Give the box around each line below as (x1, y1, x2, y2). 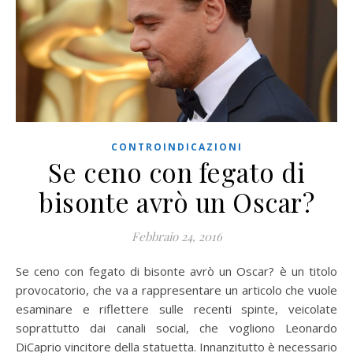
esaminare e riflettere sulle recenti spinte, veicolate (16, 301, 337, 318)
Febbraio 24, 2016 (131, 229, 222, 245)
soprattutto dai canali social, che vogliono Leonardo (16, 320, 337, 336)
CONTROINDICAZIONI (110, 140, 243, 154)
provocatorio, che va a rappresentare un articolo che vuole (16, 282, 337, 299)
